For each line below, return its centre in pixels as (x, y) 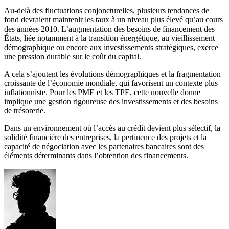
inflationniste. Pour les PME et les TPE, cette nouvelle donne (102, 93)
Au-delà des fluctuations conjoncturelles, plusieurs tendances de (107, 11)
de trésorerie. (25, 111)
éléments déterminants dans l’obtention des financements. (96, 156)
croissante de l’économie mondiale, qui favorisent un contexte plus (111, 83)
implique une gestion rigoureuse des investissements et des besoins (111, 102)
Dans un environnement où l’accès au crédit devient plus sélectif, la (112, 128)
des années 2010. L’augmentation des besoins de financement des (109, 29)
